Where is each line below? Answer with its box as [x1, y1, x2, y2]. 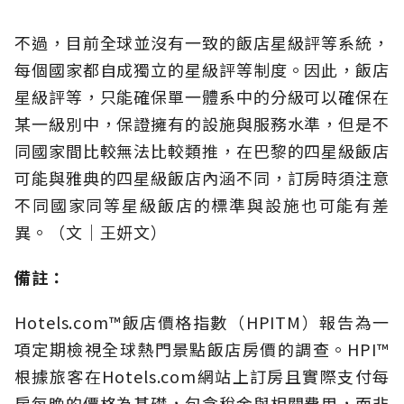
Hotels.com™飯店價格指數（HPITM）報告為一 [14, 310, 390, 335]
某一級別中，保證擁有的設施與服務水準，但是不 [14, 112, 390, 136]
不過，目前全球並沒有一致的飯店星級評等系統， [14, 31, 390, 55]
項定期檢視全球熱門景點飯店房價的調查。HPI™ [14, 337, 390, 362]
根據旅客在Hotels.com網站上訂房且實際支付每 [14, 364, 390, 389]
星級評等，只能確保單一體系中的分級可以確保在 [14, 85, 390, 109]
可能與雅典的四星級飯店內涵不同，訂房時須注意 [14, 166, 390, 190]
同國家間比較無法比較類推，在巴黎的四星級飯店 [14, 139, 390, 163]
